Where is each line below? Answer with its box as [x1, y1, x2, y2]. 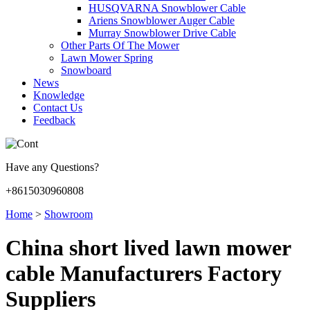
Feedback [33, 114, 75, 126]
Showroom [44, 208, 93, 220]
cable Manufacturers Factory [6, 261, 282, 286]
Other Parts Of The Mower [61, 39, 179, 51]
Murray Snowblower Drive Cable [89, 27, 236, 39]
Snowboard [61, 64, 111, 76]
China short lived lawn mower [6, 235, 291, 261]
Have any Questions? [6, 161, 99, 173]
